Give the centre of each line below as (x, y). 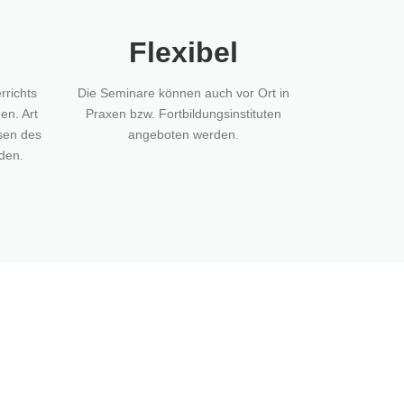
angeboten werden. (184, 134)
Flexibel (184, 52)
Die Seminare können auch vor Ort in (184, 92)
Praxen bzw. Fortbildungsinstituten (184, 113)
